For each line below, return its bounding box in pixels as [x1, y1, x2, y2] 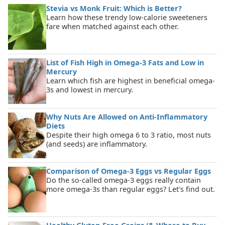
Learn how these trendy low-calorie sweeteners [46, 12, 207, 22]
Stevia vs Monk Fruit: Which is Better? [46, 3, 182, 13]
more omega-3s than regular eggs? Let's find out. [46, 184, 215, 194]
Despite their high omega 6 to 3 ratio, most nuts [46, 130, 211, 140]
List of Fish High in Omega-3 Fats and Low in [46, 57, 204, 67]
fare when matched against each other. [46, 21, 179, 31]
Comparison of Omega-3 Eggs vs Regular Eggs [46, 166, 211, 176]
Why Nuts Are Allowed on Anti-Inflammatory [46, 111, 207, 122]
